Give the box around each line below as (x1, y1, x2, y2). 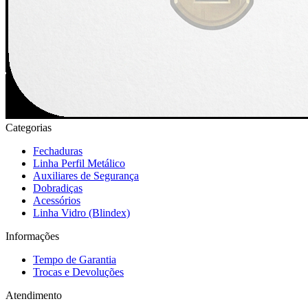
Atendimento (5, 289, 62, 301)
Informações (5, 230, 59, 242)
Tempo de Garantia (33, 253, 116, 265)
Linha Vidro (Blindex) (33, 206, 130, 219)
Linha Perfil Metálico (33, 157, 125, 169)
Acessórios (33, 194, 80, 206)
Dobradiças (33, 181, 82, 194)
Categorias (5, 121, 52, 133)
